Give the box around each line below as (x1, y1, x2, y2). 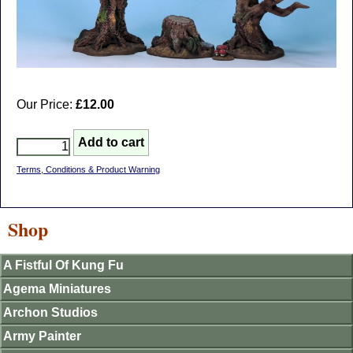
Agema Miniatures (3, 281, 111, 295)
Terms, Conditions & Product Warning (17, 164, 160, 174)
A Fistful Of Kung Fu (3, 258, 124, 272)
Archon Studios (3, 305, 98, 319)
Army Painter (3, 329, 81, 343)
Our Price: (17, 97, 76, 111)
